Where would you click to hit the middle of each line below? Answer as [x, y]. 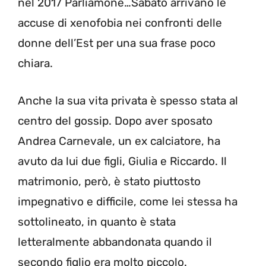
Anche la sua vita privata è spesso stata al [128, 100]
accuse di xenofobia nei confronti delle [120, 23]
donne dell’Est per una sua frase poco [117, 43]
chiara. [35, 64]
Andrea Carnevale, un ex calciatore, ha [119, 141]
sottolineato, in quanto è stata [97, 221]
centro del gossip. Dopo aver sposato [115, 121]
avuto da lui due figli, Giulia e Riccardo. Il [122, 161]
